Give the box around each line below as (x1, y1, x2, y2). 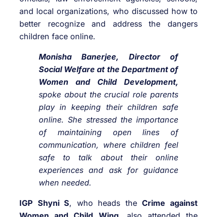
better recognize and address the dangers (19, 18, 198, 29)
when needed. (39, 178, 92, 188)
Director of (129, 52, 178, 62)
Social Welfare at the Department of (39, 64, 178, 75)
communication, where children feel (39, 140, 178, 150)
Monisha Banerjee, (39, 52, 119, 62)
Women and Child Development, (39, 77, 178, 87)
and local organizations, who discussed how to (19, 6, 198, 16)
